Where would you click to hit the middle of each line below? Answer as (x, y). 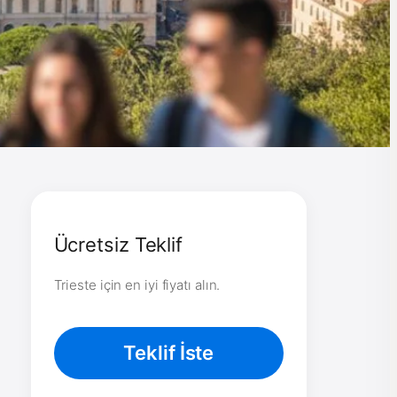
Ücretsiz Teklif (118, 244)
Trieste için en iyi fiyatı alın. (137, 284)
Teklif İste (169, 352)
